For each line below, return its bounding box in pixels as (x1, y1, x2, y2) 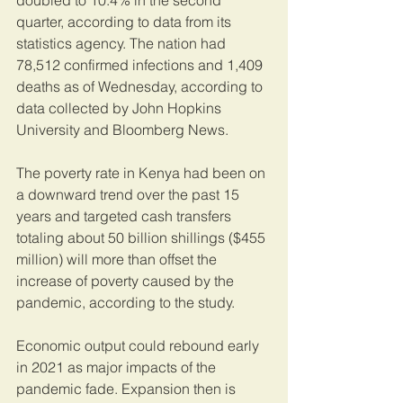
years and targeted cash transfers (16, 207, 235, 226)
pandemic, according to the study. (16, 293, 235, 312)
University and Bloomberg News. (16, 121, 228, 139)
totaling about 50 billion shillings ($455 (16, 228, 269, 247)
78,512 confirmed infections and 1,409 (16, 56, 266, 75)
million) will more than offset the (16, 250, 220, 269)
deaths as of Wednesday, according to (16, 77, 266, 96)
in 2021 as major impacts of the (16, 358, 219, 377)
